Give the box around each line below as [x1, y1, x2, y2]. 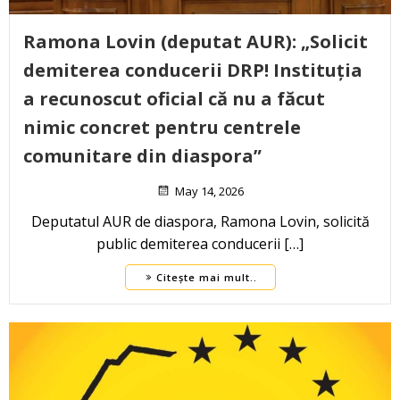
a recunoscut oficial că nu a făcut [23, 87, 325, 112]
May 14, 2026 [175, 183, 244, 200]
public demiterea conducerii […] [96, 234, 304, 254]
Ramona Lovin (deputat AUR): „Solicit [23, 29, 368, 54]
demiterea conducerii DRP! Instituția [23, 58, 362, 83]
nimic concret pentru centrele [23, 115, 301, 140]
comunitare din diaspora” [23, 144, 262, 169]
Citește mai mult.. [155, 271, 257, 285]
